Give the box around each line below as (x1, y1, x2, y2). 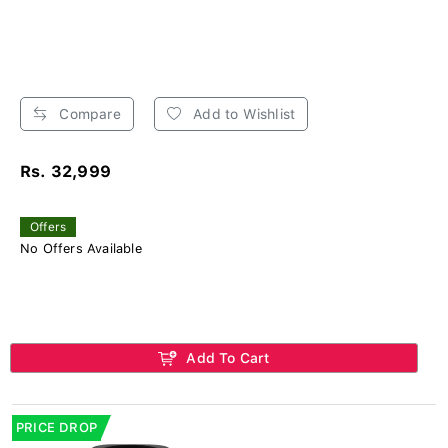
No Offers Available (20, 240, 142, 256)
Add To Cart (182, 349, 270, 366)
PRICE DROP (16, 419, 97, 435)
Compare (55, 105, 121, 122)
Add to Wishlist (189, 105, 296, 122)
